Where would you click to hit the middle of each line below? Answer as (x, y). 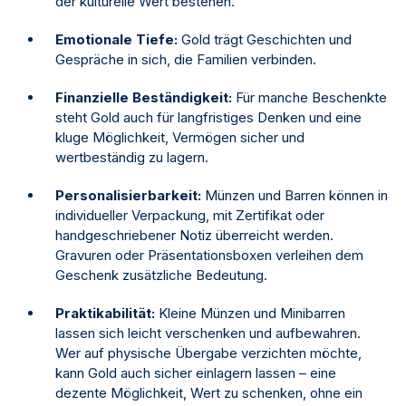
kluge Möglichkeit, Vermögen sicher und (180, 137)
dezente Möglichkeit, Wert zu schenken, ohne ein (209, 392)
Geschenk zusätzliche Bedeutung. (161, 275)
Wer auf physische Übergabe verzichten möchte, (208, 353)
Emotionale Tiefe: (116, 39)
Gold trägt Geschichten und (265, 39)
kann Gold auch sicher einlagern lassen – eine (196, 372)
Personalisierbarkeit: (128, 195)
